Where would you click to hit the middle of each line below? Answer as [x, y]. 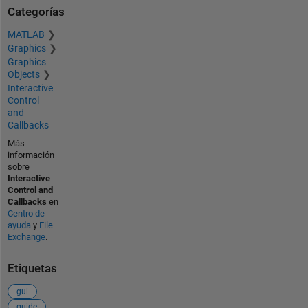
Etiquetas [32, 268]
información [31, 155]
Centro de [26, 213]
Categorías [36, 12]
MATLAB [26, 34]
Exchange [26, 236]
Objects [23, 74]
